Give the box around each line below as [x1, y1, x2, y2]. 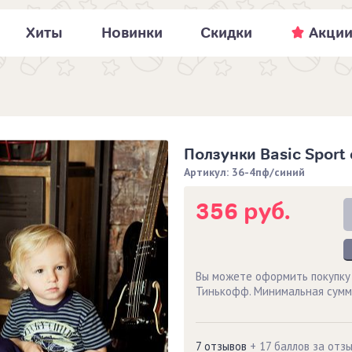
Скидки [200, 23, 253, 42]
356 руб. [196, 196, 295, 226]
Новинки [101, 23, 163, 42]
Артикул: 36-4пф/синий [184, 164, 305, 179]
